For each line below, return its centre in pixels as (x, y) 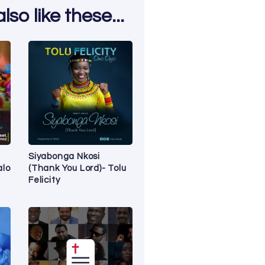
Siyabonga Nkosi (64, 156)
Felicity (44, 180)
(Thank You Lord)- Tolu (77, 168)
